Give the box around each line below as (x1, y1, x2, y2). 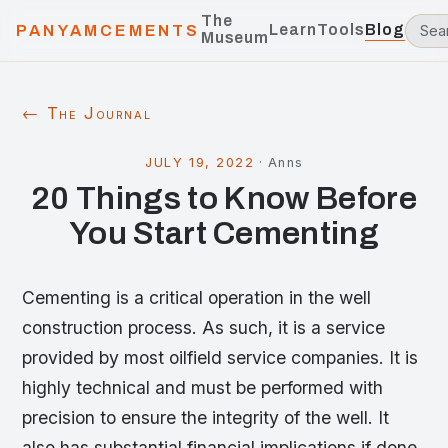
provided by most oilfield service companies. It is (22, 347, 419, 368)
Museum (200, 29, 270, 46)
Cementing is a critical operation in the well (22, 287, 372, 308)
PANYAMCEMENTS (16, 22, 201, 39)
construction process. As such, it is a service (22, 317, 386, 338)
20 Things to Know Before (31, 181, 417, 216)
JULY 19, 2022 (145, 155, 255, 170)
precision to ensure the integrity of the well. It (22, 407, 390, 428)
